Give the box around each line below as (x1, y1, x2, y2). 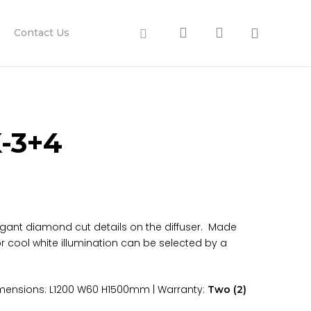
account (223, 22, 282, 42)
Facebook (130, 25, 179, 38)
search (187, 22, 234, 42)
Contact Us (14, 26, 69, 39)
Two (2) (207, 283, 246, 296)
